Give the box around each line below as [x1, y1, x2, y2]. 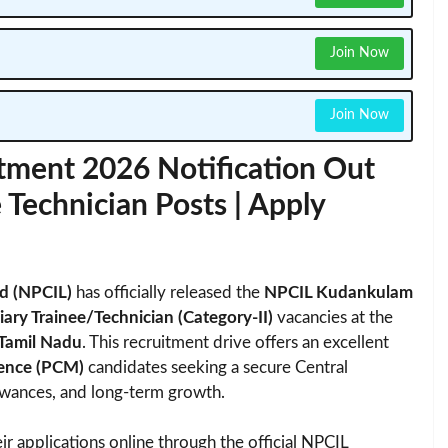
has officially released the [72, 283, 264, 301]
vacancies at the [273, 308, 393, 326]
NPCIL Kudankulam [264, 283, 413, 301]
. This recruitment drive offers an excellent [82, 333, 389, 351]
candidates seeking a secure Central [84, 358, 348, 376]
